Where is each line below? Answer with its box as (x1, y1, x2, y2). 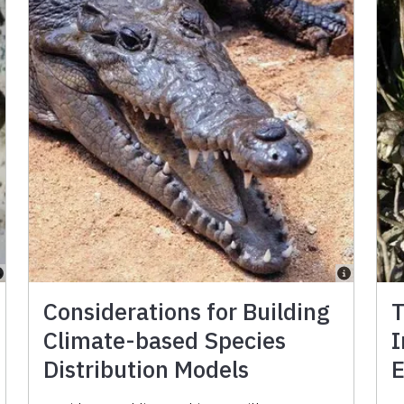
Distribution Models (43, 353, 250, 384)
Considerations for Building (43, 295, 331, 326)
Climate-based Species (43, 324, 287, 355)
